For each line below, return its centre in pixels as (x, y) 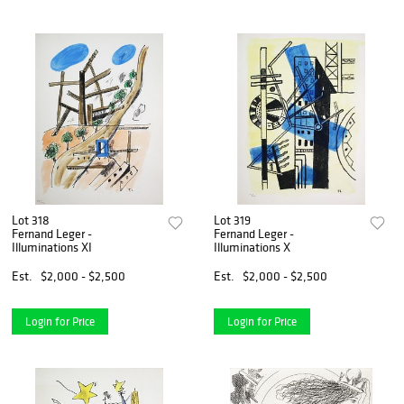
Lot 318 (31, 220)
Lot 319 (233, 220)
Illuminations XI (52, 247)
